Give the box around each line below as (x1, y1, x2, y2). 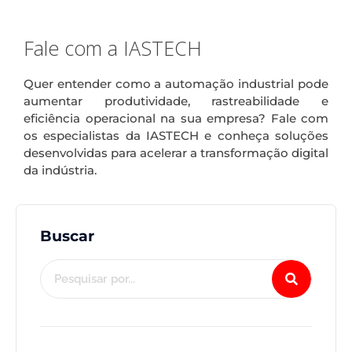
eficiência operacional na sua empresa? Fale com (24, 110, 328, 126)
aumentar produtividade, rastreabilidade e (24, 93, 328, 108)
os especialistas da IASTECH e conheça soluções (24, 127, 328, 143)
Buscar (40, 227, 94, 245)
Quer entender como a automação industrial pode (24, 75, 328, 91)
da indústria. (24, 162, 97, 178)
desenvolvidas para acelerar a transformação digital (24, 145, 328, 160)
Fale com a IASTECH (24, 34, 202, 61)
